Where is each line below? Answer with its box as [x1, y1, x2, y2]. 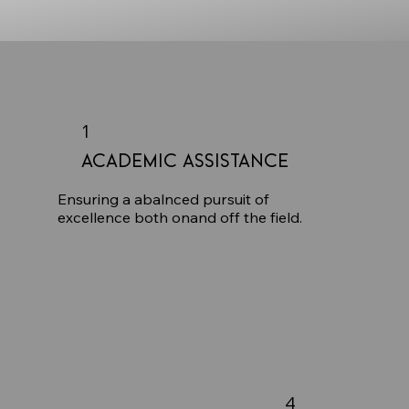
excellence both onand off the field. [57, 207, 302, 226]
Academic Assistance [80, 147, 288, 172]
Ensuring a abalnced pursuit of [57, 189, 269, 208]
